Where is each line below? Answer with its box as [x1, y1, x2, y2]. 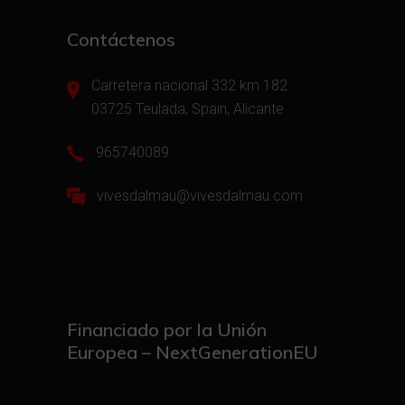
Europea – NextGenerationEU [67, 340, 318, 363]
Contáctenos [67, 27, 175, 51]
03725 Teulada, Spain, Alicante [91, 99, 284, 118]
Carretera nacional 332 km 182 [91, 76, 287, 94]
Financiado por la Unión [67, 317, 267, 341]
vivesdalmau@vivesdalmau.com [97, 187, 303, 205]
